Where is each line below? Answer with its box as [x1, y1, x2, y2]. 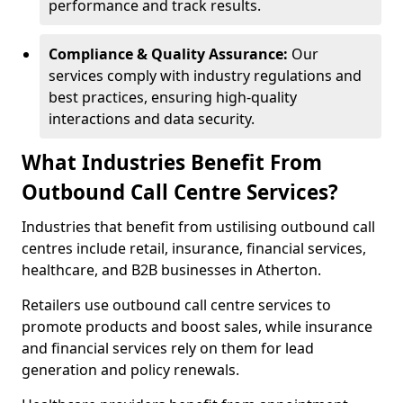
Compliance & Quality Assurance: [49, 44, 291, 64]
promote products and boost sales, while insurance [22, 317, 372, 336]
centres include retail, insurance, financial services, [22, 238, 366, 258]
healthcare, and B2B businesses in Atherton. [22, 260, 321, 280]
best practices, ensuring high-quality [49, 87, 297, 107]
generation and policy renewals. [22, 360, 243, 380]
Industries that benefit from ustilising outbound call [22, 217, 375, 237]
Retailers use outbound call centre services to [22, 295, 331, 315]
